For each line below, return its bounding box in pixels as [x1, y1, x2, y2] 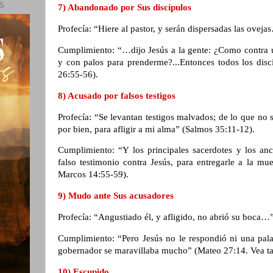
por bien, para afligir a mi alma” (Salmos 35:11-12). [58, 124, 257, 134]
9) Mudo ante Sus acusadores [58, 191, 176, 201]
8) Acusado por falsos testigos [58, 90, 178, 101]
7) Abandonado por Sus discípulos [58, 2, 194, 13]
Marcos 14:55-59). [58, 169, 131, 180]
